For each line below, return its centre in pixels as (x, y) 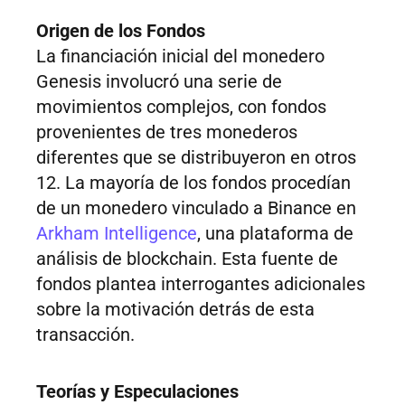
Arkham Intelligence (117, 234)
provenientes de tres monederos (167, 132)
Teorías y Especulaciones (137, 392)
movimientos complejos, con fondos (181, 107)
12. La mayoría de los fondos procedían (193, 183)
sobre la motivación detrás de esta (175, 310)
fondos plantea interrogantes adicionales (201, 284)
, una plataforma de (275, 234)
